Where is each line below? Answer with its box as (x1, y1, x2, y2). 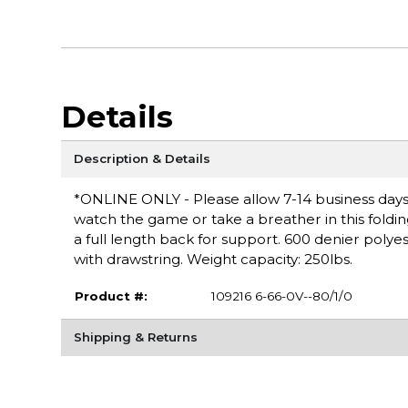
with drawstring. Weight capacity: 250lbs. (73, 250, 352, 269)
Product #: (74, 289, 148, 304)
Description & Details (73, 151, 210, 167)
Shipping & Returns (73, 330, 198, 345)
